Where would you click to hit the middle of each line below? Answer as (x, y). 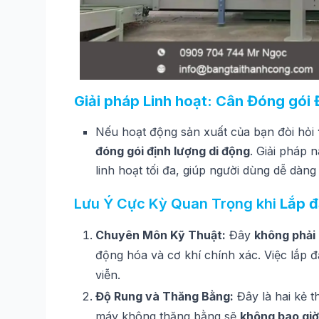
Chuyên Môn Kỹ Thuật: (161, 235)
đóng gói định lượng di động (173, 151)
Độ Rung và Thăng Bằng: (164, 296)
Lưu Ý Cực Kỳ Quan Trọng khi (177, 203)
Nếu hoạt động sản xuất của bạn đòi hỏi (206, 131)
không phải (285, 235)
